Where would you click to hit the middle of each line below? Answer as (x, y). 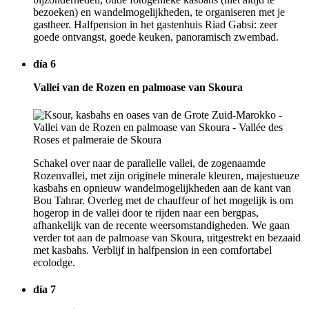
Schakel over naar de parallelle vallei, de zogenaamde (149, 163)
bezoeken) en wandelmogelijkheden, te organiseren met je (159, 12)
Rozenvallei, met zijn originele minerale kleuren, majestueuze (166, 175)
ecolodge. (54, 262)
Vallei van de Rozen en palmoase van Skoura (138, 88)
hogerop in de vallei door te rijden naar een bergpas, (146, 212)
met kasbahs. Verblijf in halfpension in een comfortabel (152, 250)
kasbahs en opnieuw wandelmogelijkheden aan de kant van (162, 188)
